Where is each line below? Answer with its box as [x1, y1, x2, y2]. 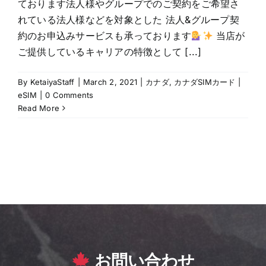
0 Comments [45, 90, 94, 100]
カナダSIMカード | [174, 77, 241, 87]
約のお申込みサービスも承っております [18, 30, 192, 42]
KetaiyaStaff [30, 77, 75, 87]
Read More [18, 103, 60, 113]
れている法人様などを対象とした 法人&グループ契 [18, 14, 239, 26]
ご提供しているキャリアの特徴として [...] [18, 46, 202, 58]
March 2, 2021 [83, 77, 137, 87]
